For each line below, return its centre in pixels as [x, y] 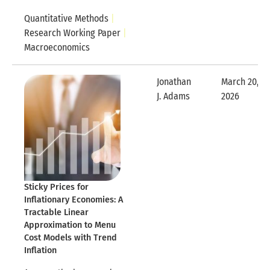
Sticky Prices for [56, 187]
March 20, [240, 82]
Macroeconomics [57, 48]
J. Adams [173, 96]
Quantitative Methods [66, 19]
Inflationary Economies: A [74, 200]
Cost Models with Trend [71, 238]
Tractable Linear [56, 213]
